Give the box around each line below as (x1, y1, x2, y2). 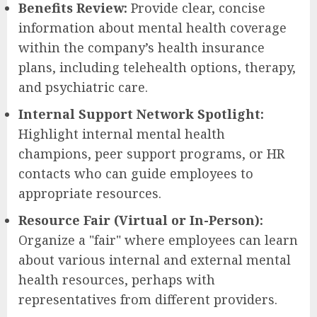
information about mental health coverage (18, 18, 287, 36)
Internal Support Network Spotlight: (18, 105, 264, 122)
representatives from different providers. (18, 290, 277, 308)
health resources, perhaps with (18, 270, 215, 288)
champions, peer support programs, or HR (18, 144, 284, 162)
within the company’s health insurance (18, 38, 265, 56)
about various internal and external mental (18, 250, 291, 268)
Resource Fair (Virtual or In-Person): (18, 211, 263, 229)
